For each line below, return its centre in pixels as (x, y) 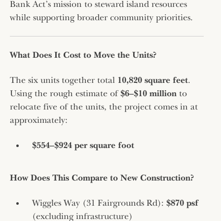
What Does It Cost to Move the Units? (83, 55)
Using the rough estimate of (65, 93)
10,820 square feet (153, 80)
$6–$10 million (148, 93)
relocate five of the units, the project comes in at (104, 107)
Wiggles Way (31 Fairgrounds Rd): (99, 203)
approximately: (39, 120)
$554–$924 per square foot (83, 145)
